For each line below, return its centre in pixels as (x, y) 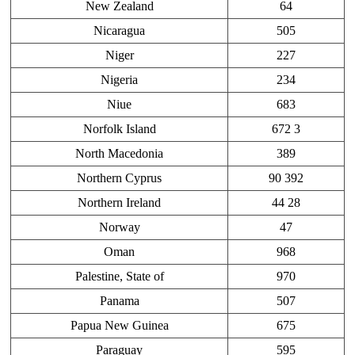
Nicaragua (119, 31)
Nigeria (119, 80)
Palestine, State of (119, 277)
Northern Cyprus (119, 178)
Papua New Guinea (119, 326)
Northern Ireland (119, 203)
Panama (119, 301)
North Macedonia (119, 154)
